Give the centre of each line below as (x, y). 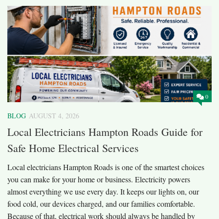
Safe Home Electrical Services (73, 148)
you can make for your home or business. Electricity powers (99, 179)
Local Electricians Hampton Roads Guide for (105, 132)
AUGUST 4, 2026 (54, 115)
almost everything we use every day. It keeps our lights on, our (103, 192)
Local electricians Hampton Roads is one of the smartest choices (106, 167)
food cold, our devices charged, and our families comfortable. (101, 204)
